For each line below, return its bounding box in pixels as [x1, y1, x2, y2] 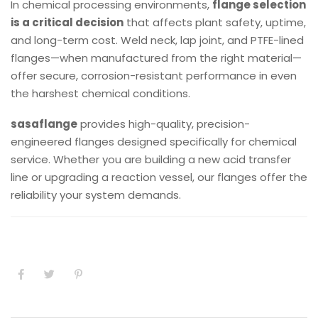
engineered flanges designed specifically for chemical [11, 134, 297, 149]
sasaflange [11, 116, 77, 131]
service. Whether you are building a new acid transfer [11, 152, 291, 167]
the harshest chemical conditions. [11, 86, 190, 101]
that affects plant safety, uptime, [124, 15, 306, 30]
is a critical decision [11, 15, 124, 30]
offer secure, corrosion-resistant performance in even [11, 68, 297, 83]
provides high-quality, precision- [77, 116, 250, 131]
